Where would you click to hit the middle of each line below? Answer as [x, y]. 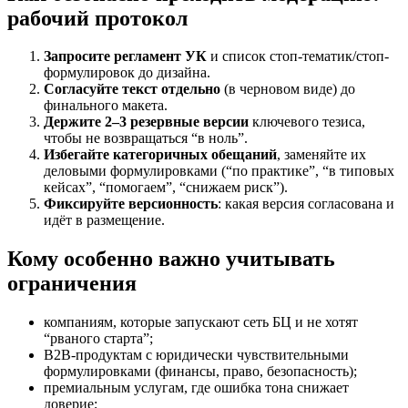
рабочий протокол [97, 18]
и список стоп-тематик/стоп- [298, 56]
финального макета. [106, 106]
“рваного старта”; [98, 339]
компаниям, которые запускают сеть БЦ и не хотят [201, 322]
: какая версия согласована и [306, 204]
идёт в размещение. [104, 220]
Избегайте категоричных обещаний [160, 155]
